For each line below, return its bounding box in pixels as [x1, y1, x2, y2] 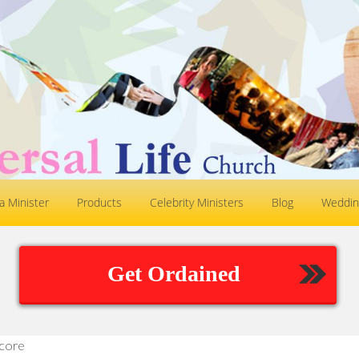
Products [77, 195, 122, 210]
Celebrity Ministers [150, 195, 244, 210]
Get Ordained [107, 261, 240, 286]
